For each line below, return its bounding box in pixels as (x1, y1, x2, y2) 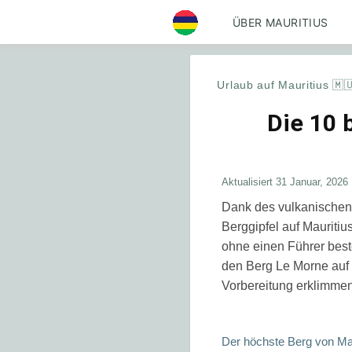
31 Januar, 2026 (276, 176, 348, 189)
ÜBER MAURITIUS (232, 15, 328, 29)
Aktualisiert (222, 176, 276, 189)
